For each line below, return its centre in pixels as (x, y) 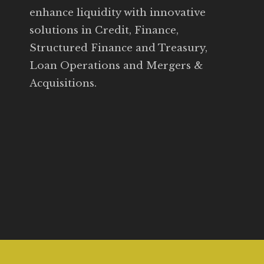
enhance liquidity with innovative (118, 12)
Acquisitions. (63, 83)
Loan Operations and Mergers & (116, 65)
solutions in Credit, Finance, (104, 30)
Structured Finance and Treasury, (118, 48)
